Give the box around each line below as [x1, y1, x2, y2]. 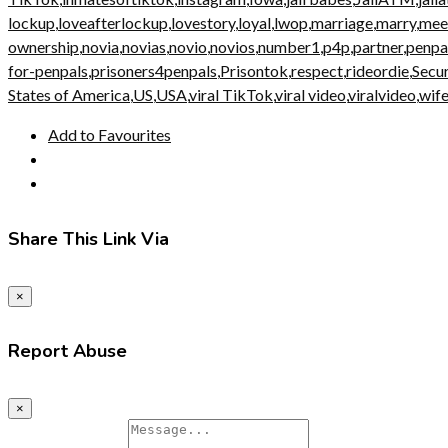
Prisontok [220, 60, 288, 80]
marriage [311, 12, 373, 32]
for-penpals [8, 60, 88, 80]
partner [353, 36, 403, 56]
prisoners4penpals [91, 60, 217, 80]
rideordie [346, 60, 409, 80]
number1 [258, 36, 320, 56]
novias [122, 36, 166, 56]
